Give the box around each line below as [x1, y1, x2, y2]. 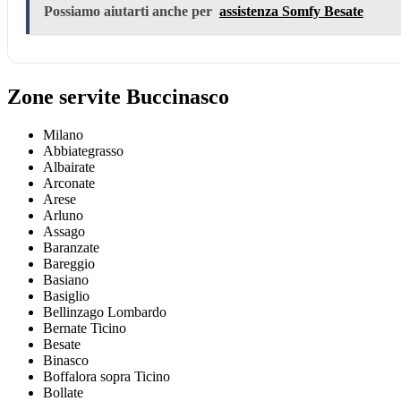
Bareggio [43, 256, 95, 272]
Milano [43, 127, 83, 143]
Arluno [43, 208, 83, 224]
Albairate [43, 159, 95, 175]
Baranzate [43, 240, 99, 256]
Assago [43, 224, 85, 240]
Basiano [43, 272, 89, 288]
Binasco [43, 353, 89, 369]
